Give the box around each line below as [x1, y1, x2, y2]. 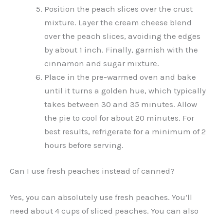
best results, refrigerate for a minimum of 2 [44, 126, 206, 136]
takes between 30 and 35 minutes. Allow [44, 99, 197, 109]
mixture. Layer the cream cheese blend [44, 17, 192, 27]
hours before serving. [44, 140, 124, 150]
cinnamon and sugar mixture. [44, 58, 159, 68]
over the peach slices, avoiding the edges [44, 31, 200, 41]
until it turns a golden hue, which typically [44, 85, 206, 95]
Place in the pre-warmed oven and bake [44, 72, 196, 82]
